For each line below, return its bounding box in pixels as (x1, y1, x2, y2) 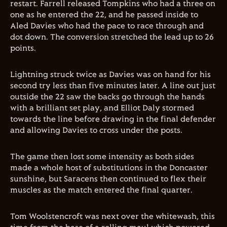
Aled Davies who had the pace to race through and (10, 22, 204, 30)
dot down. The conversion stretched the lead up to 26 (10, 33, 214, 42)
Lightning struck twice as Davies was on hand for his (10, 70, 211, 79)
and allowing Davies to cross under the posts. (10, 126, 182, 135)
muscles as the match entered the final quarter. (10, 186, 193, 195)
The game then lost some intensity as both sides (10, 153, 194, 161)
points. (10, 44, 36, 53)
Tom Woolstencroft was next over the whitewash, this (10, 212, 215, 221)
